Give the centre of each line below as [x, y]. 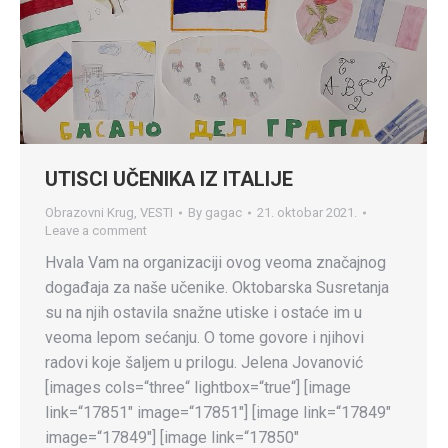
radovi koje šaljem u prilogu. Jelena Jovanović [204, 362]
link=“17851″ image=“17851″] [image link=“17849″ [218, 412]
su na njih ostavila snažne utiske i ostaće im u [203, 312]
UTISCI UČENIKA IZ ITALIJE [169, 178]
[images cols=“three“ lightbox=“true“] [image [198, 387]
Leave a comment [96, 230]
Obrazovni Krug [89, 212]
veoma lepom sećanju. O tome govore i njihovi [204, 337]
